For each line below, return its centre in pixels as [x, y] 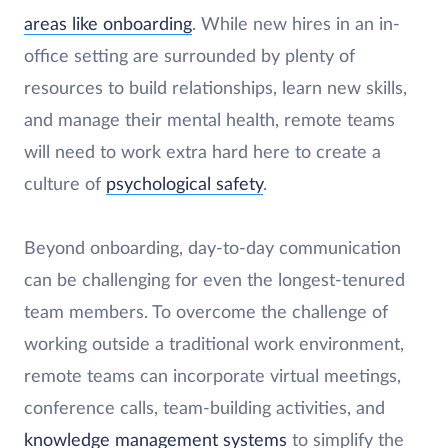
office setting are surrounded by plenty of [189, 57]
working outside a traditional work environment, [214, 345]
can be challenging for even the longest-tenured [214, 281]
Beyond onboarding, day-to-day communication [212, 249]
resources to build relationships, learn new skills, [215, 89]
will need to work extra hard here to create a [202, 153]
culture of [65, 185]
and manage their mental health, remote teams [209, 121]
